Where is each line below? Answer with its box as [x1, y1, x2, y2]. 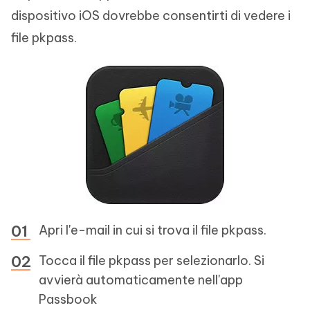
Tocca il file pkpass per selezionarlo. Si [39, 253, 264, 268]
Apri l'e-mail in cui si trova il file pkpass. [39, 222, 266, 238]
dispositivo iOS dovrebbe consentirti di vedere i [11, 8, 291, 24]
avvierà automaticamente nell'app [39, 272, 243, 288]
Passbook [39, 291, 98, 307]
